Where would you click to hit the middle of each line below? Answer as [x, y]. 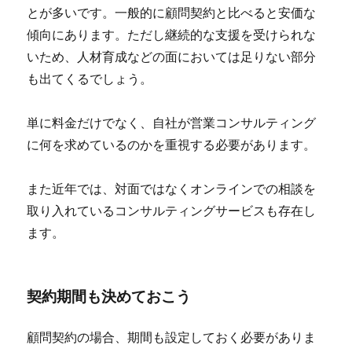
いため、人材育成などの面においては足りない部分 [172, 57]
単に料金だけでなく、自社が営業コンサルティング [172, 123]
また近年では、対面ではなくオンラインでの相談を [172, 189]
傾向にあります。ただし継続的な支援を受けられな [172, 35]
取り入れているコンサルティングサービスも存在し [172, 211]
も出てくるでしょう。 [90, 79]
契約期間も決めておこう [109, 296]
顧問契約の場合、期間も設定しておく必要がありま [172, 337]
